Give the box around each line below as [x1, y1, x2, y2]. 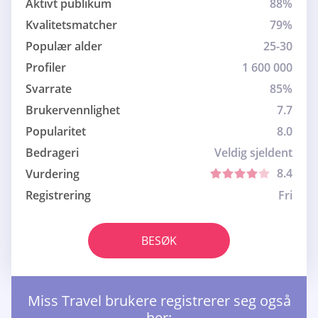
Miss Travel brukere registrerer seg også [27, 291, 291, 311]
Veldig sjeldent [214, 145, 292, 161]
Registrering [26, 187, 91, 204]
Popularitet [26, 124, 86, 140]
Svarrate [26, 81, 72, 97]
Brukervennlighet [26, 102, 120, 119]
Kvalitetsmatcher [26, 17, 117, 33]
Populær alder [26, 38, 102, 55]
